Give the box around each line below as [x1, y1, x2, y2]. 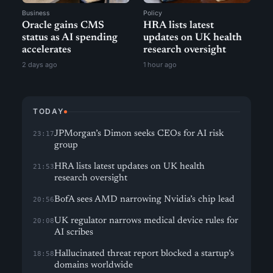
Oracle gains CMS [22, 21, 104, 31]
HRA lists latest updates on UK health [54, 162, 205, 171]
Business [22, 9, 50, 17]
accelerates [22, 45, 71, 55]
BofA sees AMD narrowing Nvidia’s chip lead [54, 195, 235, 204]
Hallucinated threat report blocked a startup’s [54, 249, 234, 258]
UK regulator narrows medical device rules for [54, 216, 238, 225]
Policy [143, 9, 162, 17]
